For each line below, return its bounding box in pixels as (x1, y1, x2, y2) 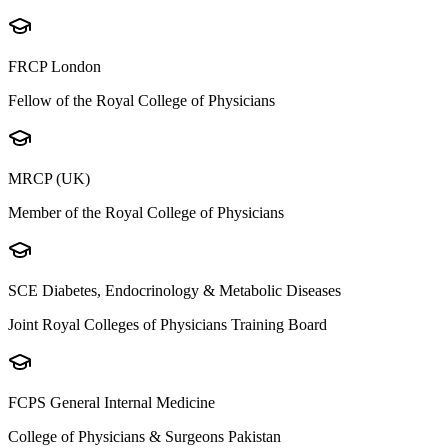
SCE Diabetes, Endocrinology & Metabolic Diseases (8, 281, 341, 299)
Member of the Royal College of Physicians (8, 203, 284, 221)
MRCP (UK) (8, 169, 90, 187)
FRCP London (8, 57, 101, 75)
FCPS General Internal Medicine (8, 393, 215, 411)
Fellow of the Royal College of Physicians (8, 91, 275, 109)
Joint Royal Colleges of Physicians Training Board (8, 315, 327, 333)
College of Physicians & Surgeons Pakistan (8, 427, 281, 445)
